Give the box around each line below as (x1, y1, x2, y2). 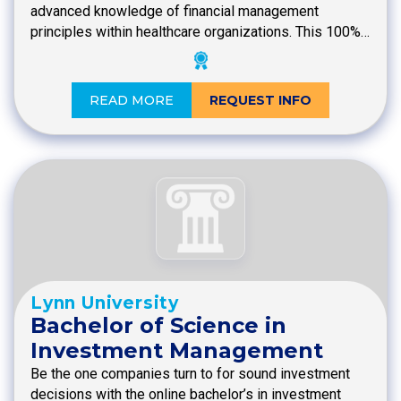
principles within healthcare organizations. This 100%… (30, 22, 370, 40)
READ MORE (90, 91, 174, 108)
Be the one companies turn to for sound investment (30, 365, 350, 383)
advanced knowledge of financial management (30, 2, 319, 20)
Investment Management (30, 337, 323, 364)
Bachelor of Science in (30, 312, 286, 339)
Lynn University (30, 293, 179, 314)
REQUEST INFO (209, 91, 311, 108)
